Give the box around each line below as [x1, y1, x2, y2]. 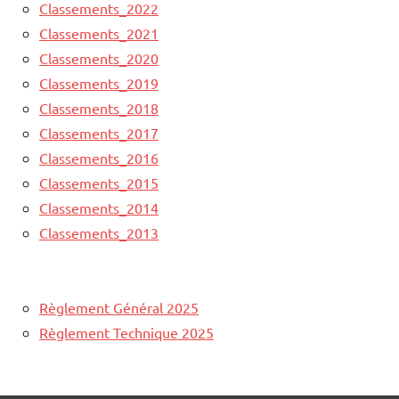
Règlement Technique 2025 [39, 322, 214, 341]
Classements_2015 [39, 173, 159, 191]
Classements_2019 [39, 73, 159, 92]
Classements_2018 [39, 98, 159, 117]
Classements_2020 [39, 48, 159, 67]
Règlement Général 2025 [39, 297, 199, 316]
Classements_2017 [39, 123, 159, 142]
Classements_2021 [39, 23, 159, 42]
